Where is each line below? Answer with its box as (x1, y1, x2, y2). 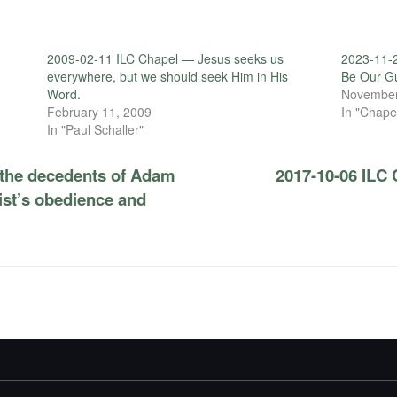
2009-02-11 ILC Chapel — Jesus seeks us (46, 49, 284, 67)
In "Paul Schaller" (46, 120, 144, 138)
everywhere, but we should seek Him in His (46, 66, 288, 85)
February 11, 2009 (46, 102, 152, 121)
